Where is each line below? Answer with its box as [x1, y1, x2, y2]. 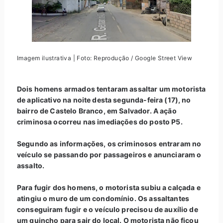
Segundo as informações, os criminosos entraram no [16, 139, 202, 148]
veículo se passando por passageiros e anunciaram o [16, 150, 202, 159]
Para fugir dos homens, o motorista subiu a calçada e [16, 183, 201, 192]
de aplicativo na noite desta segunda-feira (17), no [16, 95, 191, 104]
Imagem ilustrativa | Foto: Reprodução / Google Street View [16, 54, 193, 62]
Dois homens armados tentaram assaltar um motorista [16, 84, 206, 93]
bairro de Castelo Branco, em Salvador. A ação [16, 106, 177, 115]
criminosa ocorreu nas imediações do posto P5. [16, 117, 183, 126]
